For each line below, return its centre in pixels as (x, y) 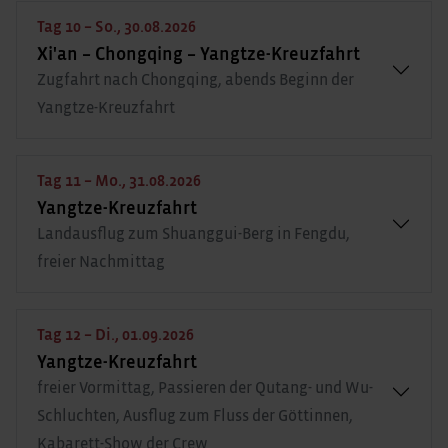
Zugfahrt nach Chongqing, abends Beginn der (195, 79)
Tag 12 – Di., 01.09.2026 (115, 334)
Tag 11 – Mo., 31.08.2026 (119, 180)
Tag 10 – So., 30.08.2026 (116, 26)
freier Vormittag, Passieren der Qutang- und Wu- (205, 387)
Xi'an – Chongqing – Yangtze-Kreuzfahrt (198, 54)
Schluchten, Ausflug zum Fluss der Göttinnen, (195, 415)
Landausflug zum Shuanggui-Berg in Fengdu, (193, 233)
